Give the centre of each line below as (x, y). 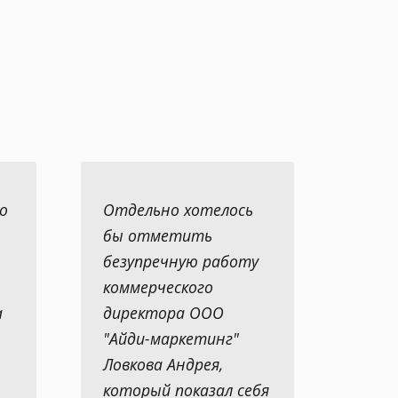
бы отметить (158, 236)
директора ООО (163, 313)
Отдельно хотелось (178, 210)
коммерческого (158, 287)
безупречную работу (181, 262)
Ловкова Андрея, (163, 365)
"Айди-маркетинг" (171, 339)
